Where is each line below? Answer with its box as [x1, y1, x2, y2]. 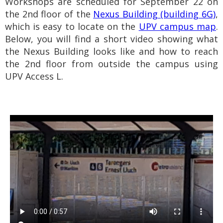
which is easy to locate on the [5, 20, 139, 32]
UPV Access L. [5, 70, 63, 82]
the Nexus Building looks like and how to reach [5, 45, 218, 57]
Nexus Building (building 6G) [93, 8, 216, 20]
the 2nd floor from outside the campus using [5, 58, 218, 70]
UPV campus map [138, 20, 217, 32]
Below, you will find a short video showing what [5, 33, 218, 45]
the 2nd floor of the [5, 8, 94, 20]
